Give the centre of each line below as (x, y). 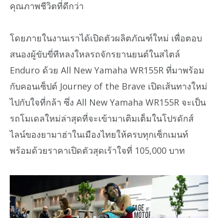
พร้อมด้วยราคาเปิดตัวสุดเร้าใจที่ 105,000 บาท (97, 150)
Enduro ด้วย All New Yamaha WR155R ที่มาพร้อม (107, 70)
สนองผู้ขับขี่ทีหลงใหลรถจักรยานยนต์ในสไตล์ (95, 54)
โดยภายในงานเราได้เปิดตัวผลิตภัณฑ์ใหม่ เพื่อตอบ (106, 38)
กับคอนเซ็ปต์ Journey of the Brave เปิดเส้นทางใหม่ (109, 86)
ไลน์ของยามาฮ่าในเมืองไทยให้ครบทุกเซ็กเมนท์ (99, 134)
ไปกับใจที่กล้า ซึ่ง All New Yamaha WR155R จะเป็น (108, 102)
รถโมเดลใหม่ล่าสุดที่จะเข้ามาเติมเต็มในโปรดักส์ (102, 118)
